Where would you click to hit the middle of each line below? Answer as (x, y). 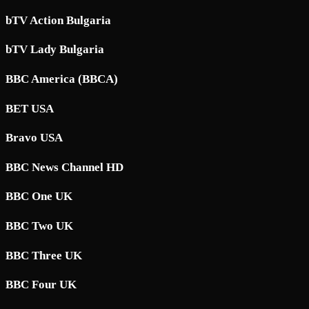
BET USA (30, 108)
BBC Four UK (41, 285)
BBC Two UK (39, 226)
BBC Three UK (44, 255)
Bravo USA (34, 138)
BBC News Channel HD (64, 167)
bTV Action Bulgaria (58, 20)
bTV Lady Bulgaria (55, 50)
